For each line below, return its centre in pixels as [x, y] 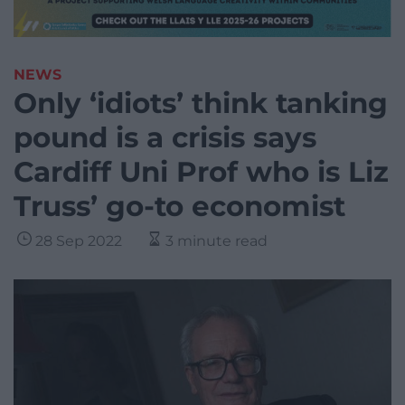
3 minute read [217, 241]
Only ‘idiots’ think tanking [201, 104]
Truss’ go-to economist [179, 207]
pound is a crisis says [165, 138]
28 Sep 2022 [79, 241]
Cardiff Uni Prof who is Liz [201, 172]
